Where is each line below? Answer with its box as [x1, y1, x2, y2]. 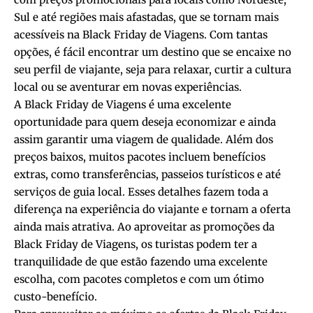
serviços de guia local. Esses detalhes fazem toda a [14, 184, 268, 198]
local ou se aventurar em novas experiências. [14, 80, 242, 94]
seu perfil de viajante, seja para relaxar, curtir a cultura [14, 62, 291, 76]
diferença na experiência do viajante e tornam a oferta [14, 202, 291, 216]
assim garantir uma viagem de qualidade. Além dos [14, 132, 273, 146]
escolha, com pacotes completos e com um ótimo [14, 272, 264, 286]
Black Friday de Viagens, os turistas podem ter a [14, 237, 257, 251]
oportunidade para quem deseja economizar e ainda [14, 115, 276, 129]
